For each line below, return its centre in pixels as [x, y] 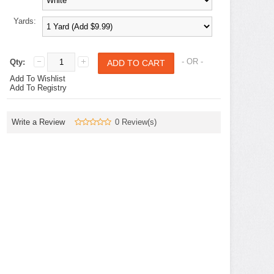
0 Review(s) [136, 122]
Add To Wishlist [38, 79]
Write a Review [38, 122]
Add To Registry [38, 88]
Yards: [25, 21]
